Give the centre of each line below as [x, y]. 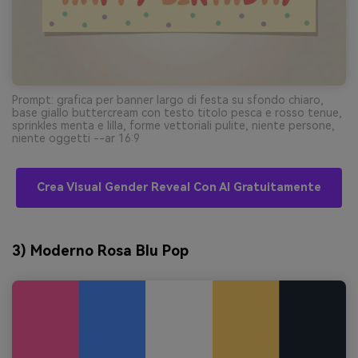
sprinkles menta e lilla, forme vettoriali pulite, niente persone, [173, 125]
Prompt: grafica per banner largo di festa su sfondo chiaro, [168, 99]
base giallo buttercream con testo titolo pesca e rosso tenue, [177, 112]
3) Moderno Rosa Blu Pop [100, 250]
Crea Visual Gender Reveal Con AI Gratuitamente [179, 187]
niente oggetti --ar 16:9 [76, 138]
